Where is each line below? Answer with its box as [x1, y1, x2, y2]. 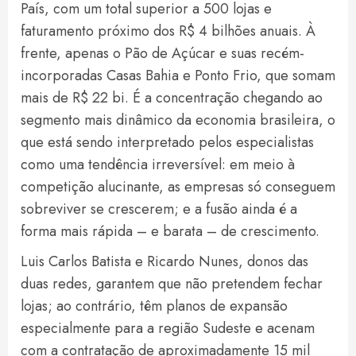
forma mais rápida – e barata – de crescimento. [21, 221, 319, 242]
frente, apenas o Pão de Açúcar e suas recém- [21, 43, 304, 64]
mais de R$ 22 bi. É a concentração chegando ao [21, 87, 323, 109]
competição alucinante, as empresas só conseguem [21, 176, 335, 198]
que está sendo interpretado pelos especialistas [21, 132, 314, 153]
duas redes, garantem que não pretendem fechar [21, 273, 323, 295]
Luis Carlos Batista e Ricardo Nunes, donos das [21, 251, 308, 273]
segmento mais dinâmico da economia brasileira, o [21, 110, 335, 131]
